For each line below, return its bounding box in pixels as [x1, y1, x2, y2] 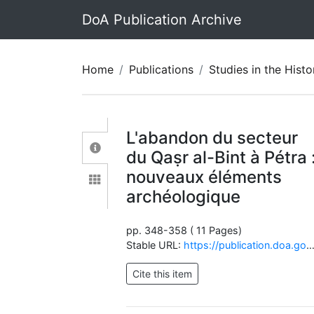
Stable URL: [126, 239, 184, 251]
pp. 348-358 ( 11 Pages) [126, 224, 243, 236]
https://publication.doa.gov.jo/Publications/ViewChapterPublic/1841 [184, 239, 307, 251]
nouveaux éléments [126, 167, 282, 187]
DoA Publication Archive [82, 11, 242, 28]
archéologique [126, 186, 241, 207]
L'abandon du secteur [126, 128, 299, 148]
